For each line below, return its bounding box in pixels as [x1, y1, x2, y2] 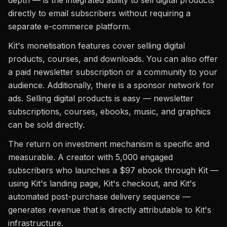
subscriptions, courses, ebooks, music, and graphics [8, 106, 211, 117]
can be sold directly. [8, 120, 85, 130]
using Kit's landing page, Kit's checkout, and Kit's [8, 178, 196, 188]
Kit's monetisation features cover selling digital [8, 41, 185, 51]
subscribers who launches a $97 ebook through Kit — [8, 165, 218, 175]
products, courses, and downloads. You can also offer [8, 54, 218, 64]
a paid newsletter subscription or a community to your [8, 67, 217, 77]
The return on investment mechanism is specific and [8, 139, 209, 149]
